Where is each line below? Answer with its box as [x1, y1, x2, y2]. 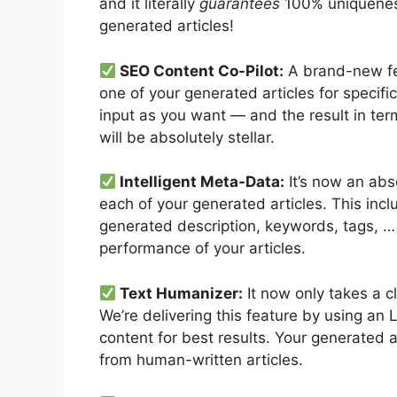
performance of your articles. [99, 239, 306, 258]
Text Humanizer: [116, 284, 244, 302]
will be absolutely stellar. [99, 128, 275, 146]
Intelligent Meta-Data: [116, 173, 285, 191]
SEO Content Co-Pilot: [116, 61, 284, 80]
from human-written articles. [99, 350, 303, 369]
